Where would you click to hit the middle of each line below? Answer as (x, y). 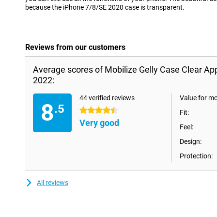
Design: (191, 142)
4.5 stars (93, 111)
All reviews (53, 183)
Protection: (196, 156)
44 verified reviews (107, 98)
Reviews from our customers (75, 47)
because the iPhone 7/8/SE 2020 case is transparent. (105, 8)
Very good (99, 123)
